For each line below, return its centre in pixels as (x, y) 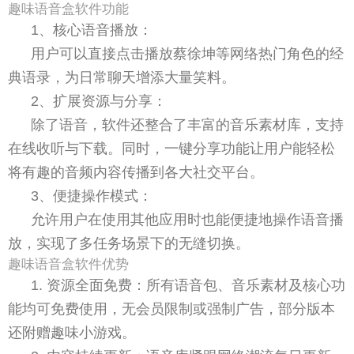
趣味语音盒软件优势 (68, 264)
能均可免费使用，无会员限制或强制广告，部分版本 (171, 309)
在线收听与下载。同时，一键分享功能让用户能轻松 (171, 148)
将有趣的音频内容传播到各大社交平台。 (136, 172)
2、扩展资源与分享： (99, 101)
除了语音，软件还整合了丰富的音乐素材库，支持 (188, 124)
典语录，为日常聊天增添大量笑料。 (122, 77)
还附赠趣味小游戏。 (72, 332)
